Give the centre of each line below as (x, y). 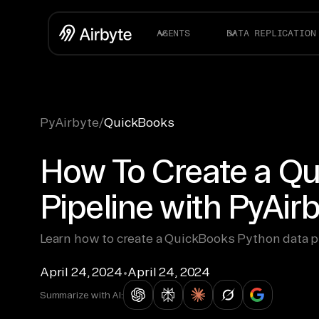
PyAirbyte (69, 122)
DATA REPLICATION (271, 33)
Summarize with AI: (82, 294)
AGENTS (173, 33)
